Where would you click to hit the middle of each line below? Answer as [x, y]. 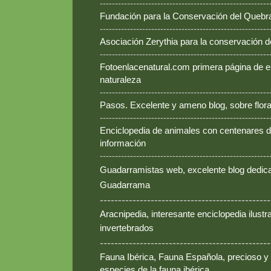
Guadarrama [125, 185]
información [123, 143]
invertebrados [127, 228]
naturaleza [120, 80]
